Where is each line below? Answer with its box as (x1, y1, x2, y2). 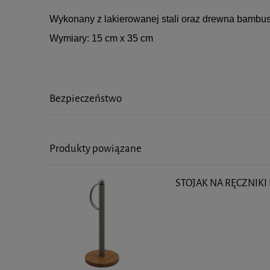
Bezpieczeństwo (49, 92, 122, 106)
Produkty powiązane (49, 142, 142, 156)
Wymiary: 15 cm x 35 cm (49, 33, 153, 43)
